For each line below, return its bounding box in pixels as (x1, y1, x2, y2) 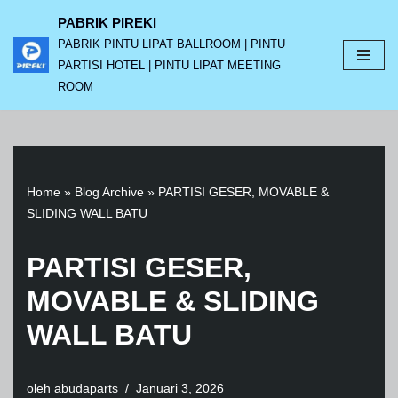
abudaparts (54, 382, 118, 395)
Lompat (13, 40, 57, 55)
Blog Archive (75, 185, 144, 199)
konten (13, 83, 52, 98)
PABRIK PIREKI (58, 15, 156, 30)
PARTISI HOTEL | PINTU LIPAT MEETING (58, 60, 281, 72)
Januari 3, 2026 (136, 382, 224, 395)
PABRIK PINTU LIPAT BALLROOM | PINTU (58, 38, 285, 51)
